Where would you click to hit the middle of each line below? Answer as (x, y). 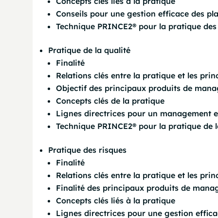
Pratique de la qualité (90, 50)
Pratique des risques (88, 150)
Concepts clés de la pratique (110, 101)
